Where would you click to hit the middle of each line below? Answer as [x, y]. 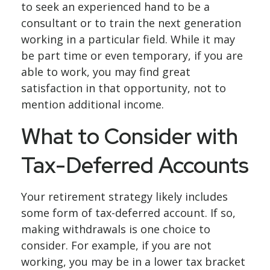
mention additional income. [93, 104]
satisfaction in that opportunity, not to [124, 88]
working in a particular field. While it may [128, 39]
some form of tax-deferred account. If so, [128, 213]
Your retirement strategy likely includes [124, 196]
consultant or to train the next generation [131, 23]
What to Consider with [130, 136]
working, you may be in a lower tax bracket [133, 262]
